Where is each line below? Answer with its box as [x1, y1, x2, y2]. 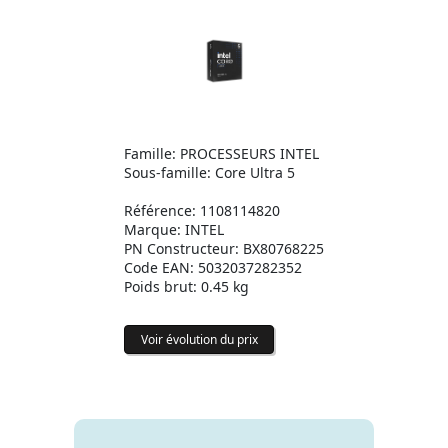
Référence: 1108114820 [124, 201, 280, 221]
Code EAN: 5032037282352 [124, 258, 302, 278]
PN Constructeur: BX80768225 [124, 239, 324, 259]
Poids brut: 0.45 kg [124, 277, 249, 297]
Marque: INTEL [124, 220, 224, 240]
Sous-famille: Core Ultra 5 [124, 163, 295, 183]
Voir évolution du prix [140, 331, 258, 349]
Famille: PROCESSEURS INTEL [124, 144, 319, 164]
